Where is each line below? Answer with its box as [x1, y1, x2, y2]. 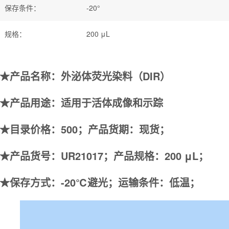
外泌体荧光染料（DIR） [61, 68, 170, 83]
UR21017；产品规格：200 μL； [61, 148, 209, 163]
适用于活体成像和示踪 [61, 95, 163, 110]
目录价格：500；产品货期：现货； [10, 121, 170, 136]
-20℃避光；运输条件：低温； [61, 174, 200, 190]
